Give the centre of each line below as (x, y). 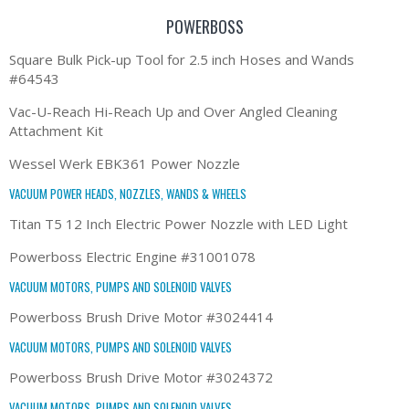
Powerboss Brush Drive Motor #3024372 (141, 377)
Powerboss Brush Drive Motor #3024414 (141, 316)
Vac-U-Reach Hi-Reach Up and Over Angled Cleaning (173, 111)
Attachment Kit (56, 130)
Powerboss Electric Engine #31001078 (132, 256)
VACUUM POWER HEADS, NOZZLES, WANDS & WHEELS (128, 193)
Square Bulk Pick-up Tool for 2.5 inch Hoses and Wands (182, 59)
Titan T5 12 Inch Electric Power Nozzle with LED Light (178, 223)
